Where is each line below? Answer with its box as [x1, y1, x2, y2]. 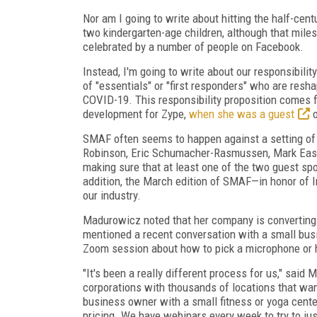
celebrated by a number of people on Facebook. [83, 39, 304, 54]
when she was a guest [189, 106, 294, 121]
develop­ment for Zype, [83, 106, 189, 121]
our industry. [83, 188, 141, 202]
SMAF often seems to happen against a [83, 131, 267, 146]
